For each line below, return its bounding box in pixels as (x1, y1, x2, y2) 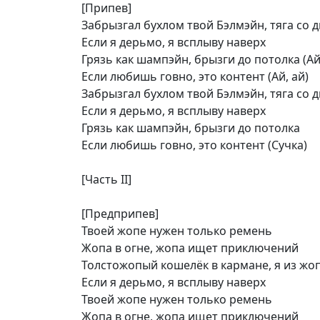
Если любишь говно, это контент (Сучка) (81, 137, 307, 153)
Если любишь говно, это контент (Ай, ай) (81, 69, 309, 84)
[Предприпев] (81, 206, 159, 221)
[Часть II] (81, 171, 131, 187)
